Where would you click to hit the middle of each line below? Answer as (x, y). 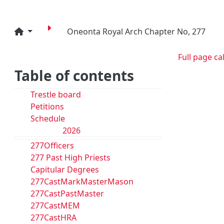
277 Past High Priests (70, 157)
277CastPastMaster (67, 193)
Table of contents (74, 75)
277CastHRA (53, 217)
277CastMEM (55, 205)
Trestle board (56, 94)
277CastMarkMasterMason (82, 181)
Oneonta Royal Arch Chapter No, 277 (136, 31)
